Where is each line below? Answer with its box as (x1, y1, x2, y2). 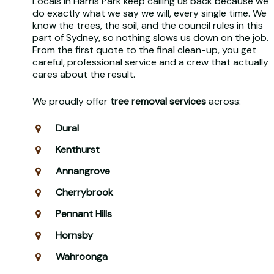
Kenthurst (55, 143, 100, 156)
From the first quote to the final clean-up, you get (32, 43, 256, 56)
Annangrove (55, 164, 110, 177)
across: (206, 94, 241, 108)
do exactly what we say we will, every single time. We (32, 6, 267, 20)
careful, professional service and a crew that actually (32, 55, 268, 68)
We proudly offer (32, 94, 110, 108)
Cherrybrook (55, 185, 113, 199)
